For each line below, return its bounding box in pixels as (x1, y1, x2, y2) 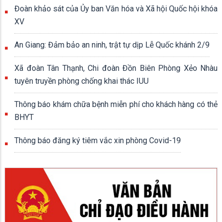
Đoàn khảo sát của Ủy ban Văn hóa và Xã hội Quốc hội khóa (14, 4, 218, 13)
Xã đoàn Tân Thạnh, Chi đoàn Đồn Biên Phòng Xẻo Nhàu (14, 63, 218, 73)
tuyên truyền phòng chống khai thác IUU (14, 76, 149, 86)
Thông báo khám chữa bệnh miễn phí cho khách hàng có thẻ (14, 100, 218, 109)
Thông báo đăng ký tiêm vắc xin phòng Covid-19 (14, 136, 181, 145)
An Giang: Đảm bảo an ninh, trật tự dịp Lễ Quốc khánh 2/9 (14, 40, 210, 50)
